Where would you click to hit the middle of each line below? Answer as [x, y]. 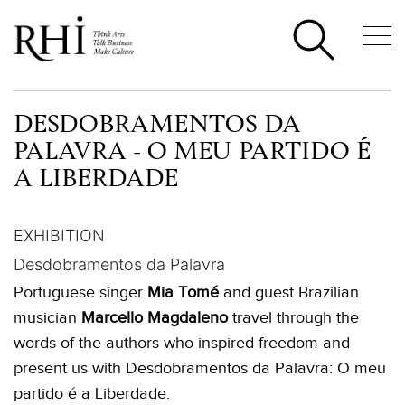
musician [47, 317]
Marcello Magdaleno [155, 317]
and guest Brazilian [291, 292]
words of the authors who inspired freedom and [182, 343]
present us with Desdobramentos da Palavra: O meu [200, 368]
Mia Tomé [183, 292]
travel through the [293, 317]
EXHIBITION [59, 235]
